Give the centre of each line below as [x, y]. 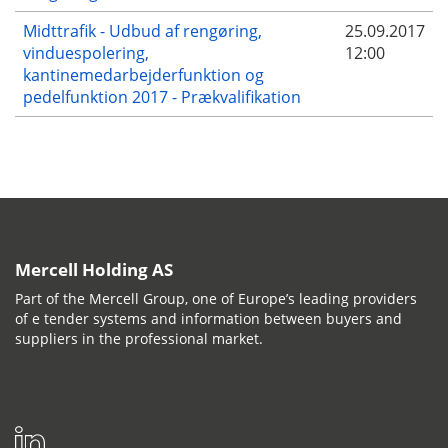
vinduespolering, [86, 52]
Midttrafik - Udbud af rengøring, [142, 30]
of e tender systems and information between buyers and [208, 319]
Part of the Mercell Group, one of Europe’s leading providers [216, 299]
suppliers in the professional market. [139, 339]
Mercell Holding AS [94, 269]
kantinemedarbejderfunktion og [143, 74]
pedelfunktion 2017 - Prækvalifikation [162, 96]
